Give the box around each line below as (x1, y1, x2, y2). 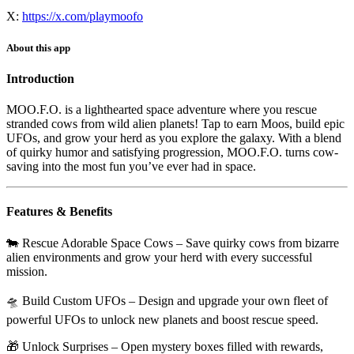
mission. (6, 264, 47, 278)
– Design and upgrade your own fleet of (126, 293, 328, 307)
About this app (6, 41, 70, 54)
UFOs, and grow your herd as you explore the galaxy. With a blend (6, 131, 341, 145)
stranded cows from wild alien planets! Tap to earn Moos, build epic (6, 117, 345, 131)
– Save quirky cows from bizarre (173, 235, 339, 250)
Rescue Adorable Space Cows (22, 235, 173, 250)
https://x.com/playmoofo (22, 9, 143, 24)
